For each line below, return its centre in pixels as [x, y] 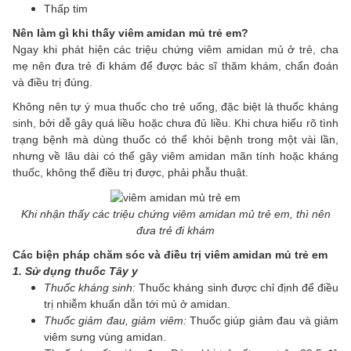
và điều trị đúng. [52, 82]
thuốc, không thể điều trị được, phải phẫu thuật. [130, 172]
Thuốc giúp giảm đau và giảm [262, 321]
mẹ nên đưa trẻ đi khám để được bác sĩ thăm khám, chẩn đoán [175, 65]
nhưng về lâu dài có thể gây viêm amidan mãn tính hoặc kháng [175, 156]
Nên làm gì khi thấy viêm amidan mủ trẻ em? [130, 33]
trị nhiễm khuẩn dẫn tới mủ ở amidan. [137, 304]
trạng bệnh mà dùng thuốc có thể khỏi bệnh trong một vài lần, [175, 139]
